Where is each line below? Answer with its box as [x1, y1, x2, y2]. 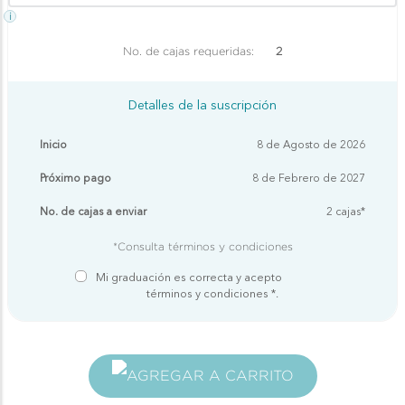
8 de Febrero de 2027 [252, 174, 365, 184]
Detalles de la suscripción [128, 99, 277, 112]
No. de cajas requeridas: [123, 45, 258, 58]
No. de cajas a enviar [40, 207, 146, 218]
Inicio [40, 140, 67, 151]
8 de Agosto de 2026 [257, 140, 365, 151]
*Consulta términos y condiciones [112, 240, 293, 252]
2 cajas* [326, 207, 365, 218]
